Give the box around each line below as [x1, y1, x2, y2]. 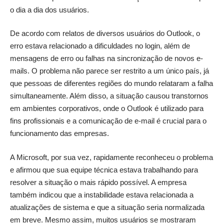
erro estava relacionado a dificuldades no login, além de [10, 41, 190, 50]
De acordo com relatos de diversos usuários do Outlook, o [10, 29, 200, 37]
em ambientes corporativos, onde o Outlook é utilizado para [10, 104, 203, 112]
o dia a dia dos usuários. [10, 5, 89, 14]
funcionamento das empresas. [10, 129, 109, 137]
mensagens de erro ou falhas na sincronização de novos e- [10, 54, 203, 62]
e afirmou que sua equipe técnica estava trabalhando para [10, 165, 198, 174]
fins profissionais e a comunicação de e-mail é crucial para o [10, 116, 206, 125]
